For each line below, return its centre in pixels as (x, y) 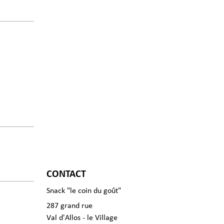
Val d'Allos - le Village (82, 218)
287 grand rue (69, 206)
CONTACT (66, 174)
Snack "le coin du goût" (84, 191)
